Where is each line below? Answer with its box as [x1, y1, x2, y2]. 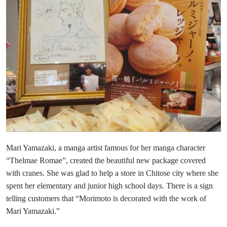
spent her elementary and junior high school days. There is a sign [6, 181, 213, 190]
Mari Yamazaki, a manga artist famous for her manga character [6, 143, 205, 152]
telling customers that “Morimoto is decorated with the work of [6, 194, 206, 203]
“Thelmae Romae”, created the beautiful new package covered [6, 156, 206, 165]
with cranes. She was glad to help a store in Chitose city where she [6, 168, 218, 177]
